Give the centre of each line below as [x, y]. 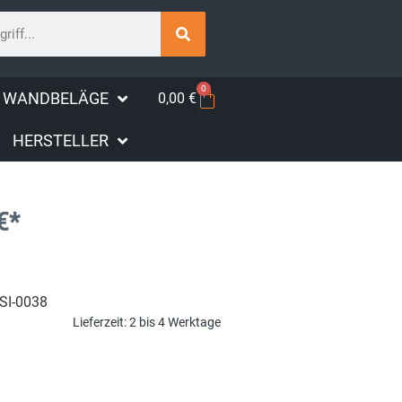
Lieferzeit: [101, 322]
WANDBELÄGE [56, 99]
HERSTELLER [61, 141]
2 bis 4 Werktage [175, 322]
